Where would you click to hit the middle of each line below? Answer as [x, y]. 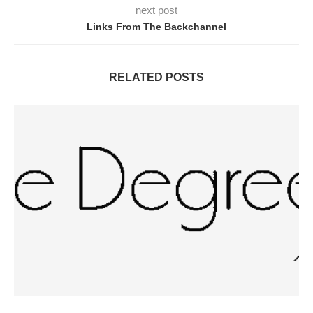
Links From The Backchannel [156, 27]
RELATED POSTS [156, 78]
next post [156, 10]
